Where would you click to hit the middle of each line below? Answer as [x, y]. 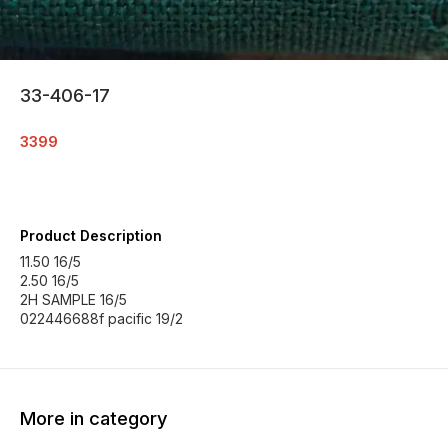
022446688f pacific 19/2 [101, 318]
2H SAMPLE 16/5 [73, 299]
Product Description [91, 235]
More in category [94, 418]
